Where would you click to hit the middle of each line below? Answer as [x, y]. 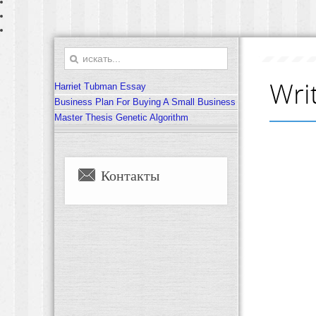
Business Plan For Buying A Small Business [145, 102]
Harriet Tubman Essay [100, 86]
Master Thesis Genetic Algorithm [121, 117]
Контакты [130, 175]
